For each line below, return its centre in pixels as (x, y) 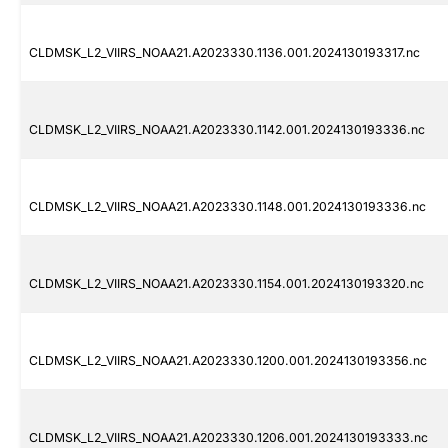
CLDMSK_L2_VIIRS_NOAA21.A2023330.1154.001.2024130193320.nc (226, 284)
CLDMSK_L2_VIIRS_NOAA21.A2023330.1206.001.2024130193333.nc (228, 438)
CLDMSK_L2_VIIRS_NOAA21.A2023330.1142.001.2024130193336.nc (227, 130)
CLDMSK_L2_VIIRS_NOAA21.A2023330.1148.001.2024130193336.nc (227, 207)
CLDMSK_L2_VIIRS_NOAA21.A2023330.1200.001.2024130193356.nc (228, 361)
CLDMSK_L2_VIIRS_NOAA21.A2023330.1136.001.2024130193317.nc (224, 53)
